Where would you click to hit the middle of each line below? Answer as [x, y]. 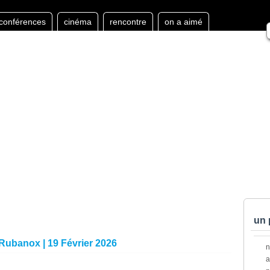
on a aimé [184, 22]
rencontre [128, 22]
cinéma [78, 22]
